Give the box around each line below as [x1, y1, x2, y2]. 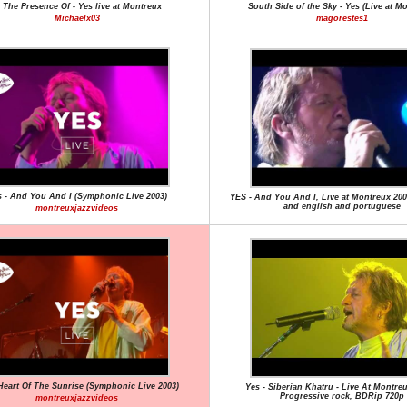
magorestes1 [316, 14, 368, 23]
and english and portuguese [283, 202, 401, 211]
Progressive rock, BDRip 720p [280, 392, 404, 401]
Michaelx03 [54, 14, 100, 23]
